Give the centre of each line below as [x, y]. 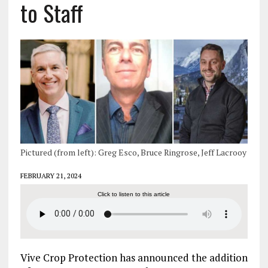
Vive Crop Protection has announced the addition [134, 257]
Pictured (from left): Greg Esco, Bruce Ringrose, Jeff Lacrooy [133, 152]
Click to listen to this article [134, 194]
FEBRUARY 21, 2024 [51, 175]
